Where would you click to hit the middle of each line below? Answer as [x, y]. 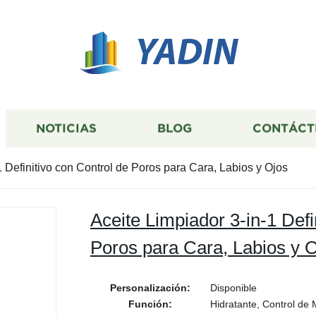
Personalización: [150, 288]
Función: [150, 304]
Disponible [233, 288]
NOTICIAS [66, 128]
